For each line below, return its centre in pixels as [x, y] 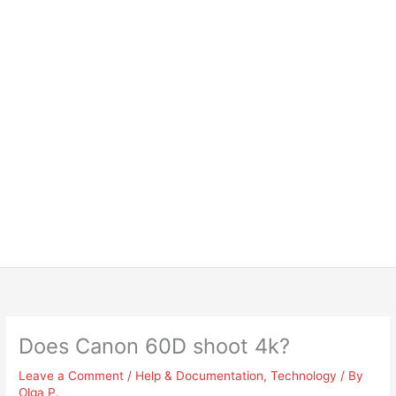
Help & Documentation [200, 376]
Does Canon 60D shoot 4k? [155, 346]
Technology [304, 376]
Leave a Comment [72, 376]
